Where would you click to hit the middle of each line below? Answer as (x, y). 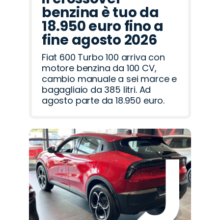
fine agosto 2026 (99, 40)
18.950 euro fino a (103, 27)
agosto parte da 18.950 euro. (103, 101)
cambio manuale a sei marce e (109, 79)
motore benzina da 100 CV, (99, 68)
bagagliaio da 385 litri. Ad (96, 90)
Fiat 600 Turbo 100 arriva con (103, 57)
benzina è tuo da (100, 13)
